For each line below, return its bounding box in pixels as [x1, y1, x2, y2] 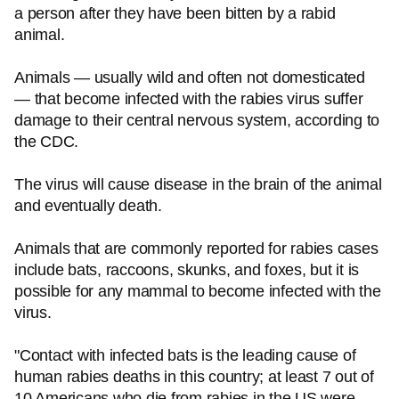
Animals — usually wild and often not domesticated [14, 69, 365, 86]
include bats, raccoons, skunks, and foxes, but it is [14, 261, 359, 279]
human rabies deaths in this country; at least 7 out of [14, 368, 374, 386]
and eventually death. [14, 197, 171, 215]
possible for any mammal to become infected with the [14, 282, 381, 300]
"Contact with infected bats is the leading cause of [14, 346, 356, 364]
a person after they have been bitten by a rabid [14, 4, 336, 22]
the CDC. [14, 133, 87, 151]
